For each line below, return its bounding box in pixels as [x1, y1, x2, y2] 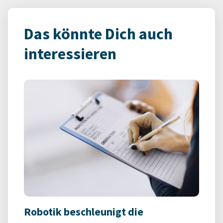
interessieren [24, 44, 116, 64]
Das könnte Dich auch [24, 24, 173, 44]
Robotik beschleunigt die [24, 205, 143, 219]
